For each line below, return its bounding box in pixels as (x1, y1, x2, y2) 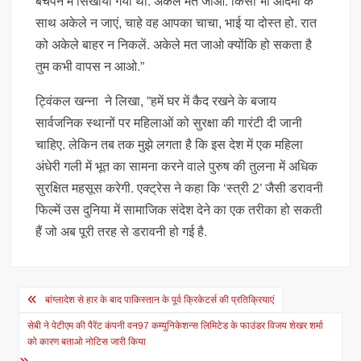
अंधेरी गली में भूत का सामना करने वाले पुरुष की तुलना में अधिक (35, 160, 318, 173)
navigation (10, 308, 124, 343)
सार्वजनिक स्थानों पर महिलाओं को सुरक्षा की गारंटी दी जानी (35, 116, 303, 130)
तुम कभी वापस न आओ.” (35, 60, 145, 73)
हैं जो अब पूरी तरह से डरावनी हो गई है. (35, 225, 208, 239)
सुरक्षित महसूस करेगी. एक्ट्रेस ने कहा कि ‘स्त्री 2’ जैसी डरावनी (35, 181, 324, 195)
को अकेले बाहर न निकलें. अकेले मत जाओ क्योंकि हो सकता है (35, 38, 313, 52)
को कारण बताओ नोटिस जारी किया (27, 336, 147, 347)
